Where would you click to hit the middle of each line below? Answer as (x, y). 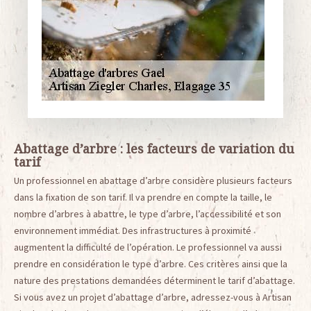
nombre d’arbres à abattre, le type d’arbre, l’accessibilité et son (148, 214)
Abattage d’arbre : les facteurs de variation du (154, 149)
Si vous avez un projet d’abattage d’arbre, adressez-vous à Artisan (153, 297)
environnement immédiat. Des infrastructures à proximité (133, 230)
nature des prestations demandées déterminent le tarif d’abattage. (154, 280)
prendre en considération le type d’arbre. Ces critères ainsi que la (151, 264)
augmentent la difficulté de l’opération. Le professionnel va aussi (148, 247)
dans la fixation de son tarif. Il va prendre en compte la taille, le (143, 197)
